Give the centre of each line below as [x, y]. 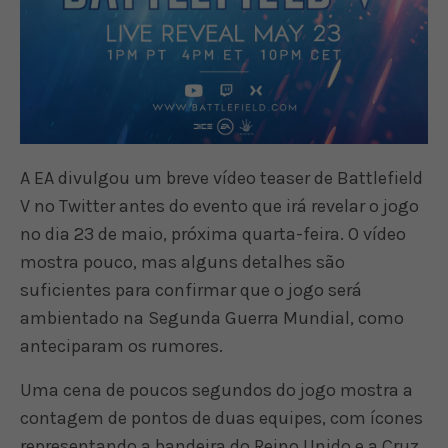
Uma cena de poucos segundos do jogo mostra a [217, 390]
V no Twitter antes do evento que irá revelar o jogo [220, 206]
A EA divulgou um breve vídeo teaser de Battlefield [222, 178]
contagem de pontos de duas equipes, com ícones [222, 418]
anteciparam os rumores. [122, 346]
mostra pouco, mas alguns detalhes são [183, 262]
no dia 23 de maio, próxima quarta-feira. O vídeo [213, 234]
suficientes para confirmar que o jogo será [191, 290]
